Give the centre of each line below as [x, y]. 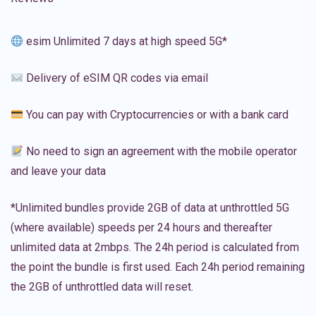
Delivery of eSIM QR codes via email [116, 78]
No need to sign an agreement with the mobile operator [160, 152]
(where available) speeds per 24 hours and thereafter [141, 228]
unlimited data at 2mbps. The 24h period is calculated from [155, 248]
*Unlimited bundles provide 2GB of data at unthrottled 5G [150, 208]
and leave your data [58, 171]
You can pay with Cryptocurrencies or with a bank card [156, 115]
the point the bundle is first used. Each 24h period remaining [158, 267]
